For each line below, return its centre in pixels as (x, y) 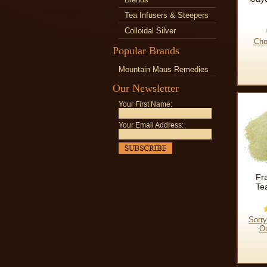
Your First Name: (145, 104)
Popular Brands (146, 51)
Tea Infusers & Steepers (167, 15)
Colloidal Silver (150, 31)
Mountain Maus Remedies (164, 69)
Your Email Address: (151, 125)
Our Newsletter (146, 88)
